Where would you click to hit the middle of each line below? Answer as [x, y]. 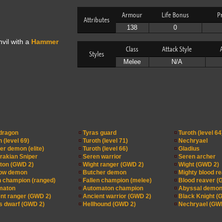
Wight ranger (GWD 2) [113, 165]
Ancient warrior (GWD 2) [117, 196]
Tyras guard [99, 133]
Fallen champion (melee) [117, 180]
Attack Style [177, 49]
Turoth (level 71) [105, 141]
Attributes [96, 20]
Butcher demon [104, 172]
